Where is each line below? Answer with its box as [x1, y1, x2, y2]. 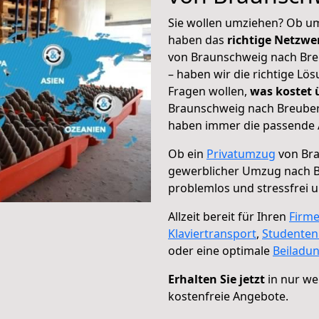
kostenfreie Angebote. [168, 288, 288, 304]
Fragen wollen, [168, 83, 250, 99]
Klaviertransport [168, 226, 256, 241]
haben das [168, 32, 227, 48]
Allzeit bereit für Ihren [168, 209, 289, 224]
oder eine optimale [168, 243, 273, 258]
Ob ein [168, 146, 206, 162]
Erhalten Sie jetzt [168, 271, 265, 287]
